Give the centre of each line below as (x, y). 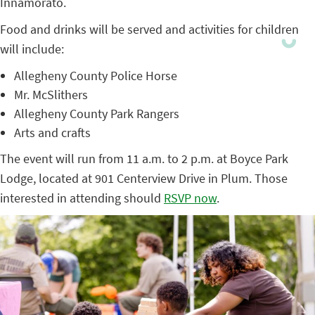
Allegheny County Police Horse (96, 76)
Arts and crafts (52, 133)
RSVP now (190, 198)
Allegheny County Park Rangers (97, 114)
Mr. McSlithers (51, 95)
